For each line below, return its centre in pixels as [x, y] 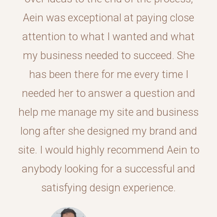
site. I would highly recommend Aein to [108, 150]
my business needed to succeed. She [108, 55]
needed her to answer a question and [108, 93]
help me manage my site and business [108, 112]
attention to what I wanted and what [108, 37]
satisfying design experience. [108, 188]
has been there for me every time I [108, 74]
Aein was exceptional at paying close [108, 18]
